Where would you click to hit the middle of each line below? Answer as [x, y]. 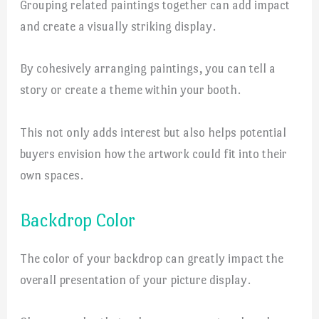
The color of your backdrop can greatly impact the [152, 258]
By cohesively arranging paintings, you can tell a [148, 69]
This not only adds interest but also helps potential [153, 132]
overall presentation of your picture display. [136, 279]
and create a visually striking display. [118, 27]
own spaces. [52, 175]
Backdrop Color [78, 220]
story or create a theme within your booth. [131, 90]
